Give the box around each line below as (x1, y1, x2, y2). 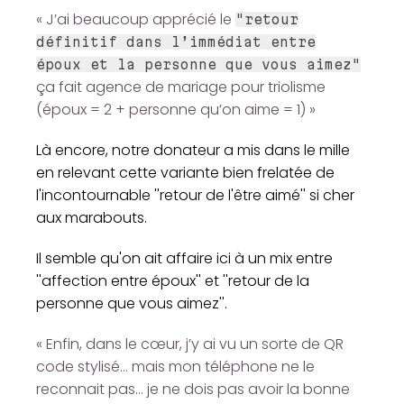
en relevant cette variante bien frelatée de (36, 161, 335, 183)
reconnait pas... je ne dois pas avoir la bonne (36, 378, 350, 399)
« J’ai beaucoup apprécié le (36, 8, 235, 30)
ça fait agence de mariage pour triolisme (36, 76, 326, 97)
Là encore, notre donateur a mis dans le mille (36, 139, 350, 161)
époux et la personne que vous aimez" (36, 56, 361, 72)
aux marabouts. (36, 207, 147, 228)
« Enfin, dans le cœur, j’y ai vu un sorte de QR (36, 333, 344, 354)
